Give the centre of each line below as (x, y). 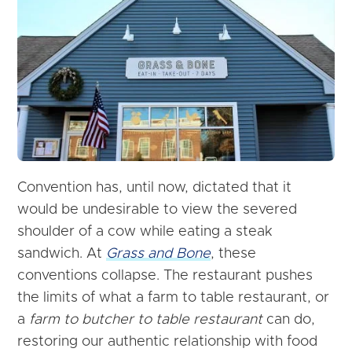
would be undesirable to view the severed (158, 210)
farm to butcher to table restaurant (146, 320)
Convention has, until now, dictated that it (155, 188)
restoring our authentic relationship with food (168, 342)
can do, (289, 320)
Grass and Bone (159, 254)
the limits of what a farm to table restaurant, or (174, 298)
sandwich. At (62, 254)
